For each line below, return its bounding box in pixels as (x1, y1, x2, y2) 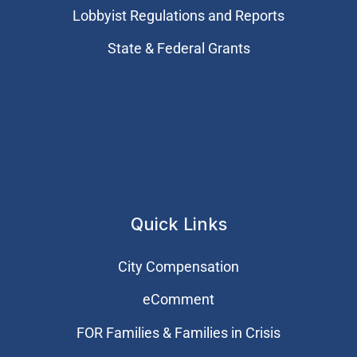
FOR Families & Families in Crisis (76, 324, 280, 341)
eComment (143, 291, 214, 308)
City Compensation (118, 257, 239, 275)
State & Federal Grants (107, 40, 250, 57)
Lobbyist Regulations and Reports (73, 7, 284, 25)
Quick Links (130, 213, 227, 234)
